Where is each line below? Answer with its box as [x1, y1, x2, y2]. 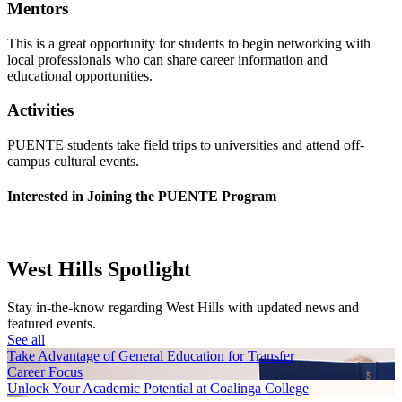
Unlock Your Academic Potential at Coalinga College [7, 380, 309, 397]
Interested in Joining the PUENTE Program [7, 188, 276, 205]
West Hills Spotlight [7, 258, 191, 282]
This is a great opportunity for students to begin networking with [7, 35, 371, 51]
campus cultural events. [7, 153, 139, 170]
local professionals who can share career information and [7, 51, 328, 67]
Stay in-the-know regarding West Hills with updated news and [7, 300, 359, 316]
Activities [7, 100, 74, 120]
